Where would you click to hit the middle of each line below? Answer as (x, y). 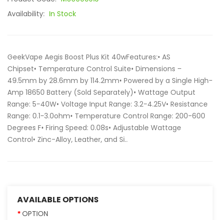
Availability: (27, 14)
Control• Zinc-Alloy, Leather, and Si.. (68, 139)
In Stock (63, 14)
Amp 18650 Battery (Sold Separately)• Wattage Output (101, 92)
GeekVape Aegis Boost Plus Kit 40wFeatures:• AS (89, 57)
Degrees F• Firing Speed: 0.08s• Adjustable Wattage (94, 128)
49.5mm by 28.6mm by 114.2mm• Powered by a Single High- (110, 81)
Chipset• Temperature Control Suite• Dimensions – (95, 69)
